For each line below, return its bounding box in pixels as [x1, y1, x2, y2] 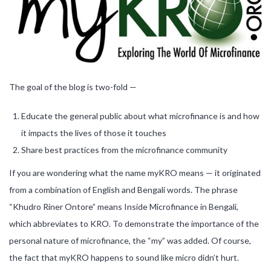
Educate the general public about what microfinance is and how [21, 110, 260, 121]
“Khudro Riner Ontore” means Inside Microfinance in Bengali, [9, 201, 238, 212]
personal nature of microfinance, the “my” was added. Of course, [9, 235, 251, 246]
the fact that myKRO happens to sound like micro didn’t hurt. [9, 252, 239, 263]
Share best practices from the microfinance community [21, 144, 227, 155]
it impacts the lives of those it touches [21, 127, 166, 138]
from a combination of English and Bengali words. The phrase [9, 184, 238, 195]
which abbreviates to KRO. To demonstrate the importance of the [9, 218, 259, 229]
